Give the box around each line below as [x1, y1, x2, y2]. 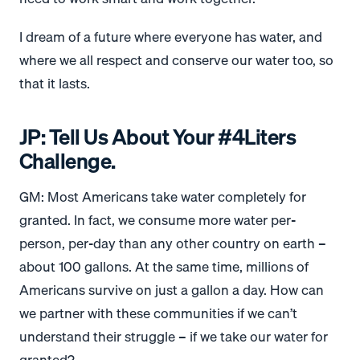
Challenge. [19, 144, 116, 178]
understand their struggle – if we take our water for [19, 325, 328, 348]
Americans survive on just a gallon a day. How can [19, 279, 324, 301]
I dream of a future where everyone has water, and [19, 25, 322, 47]
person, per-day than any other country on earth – [19, 232, 326, 255]
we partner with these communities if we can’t [19, 302, 297, 325]
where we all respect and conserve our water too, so [19, 48, 333, 71]
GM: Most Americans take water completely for [19, 186, 306, 208]
